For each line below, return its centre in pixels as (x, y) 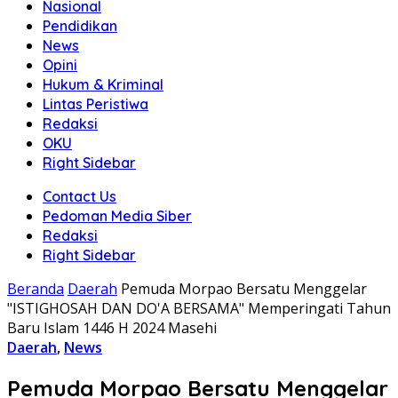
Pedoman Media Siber (117, 216)
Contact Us (80, 196)
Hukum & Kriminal (103, 84)
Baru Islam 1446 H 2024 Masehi (112, 328)
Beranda (36, 289)
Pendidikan (80, 26)
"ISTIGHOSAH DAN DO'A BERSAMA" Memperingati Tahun (199, 308)
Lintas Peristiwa (96, 104)
